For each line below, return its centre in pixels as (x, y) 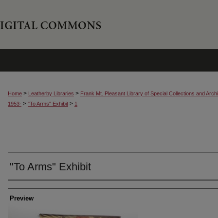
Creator (24, 189)
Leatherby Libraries (51, 93)
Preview (22, 198)
